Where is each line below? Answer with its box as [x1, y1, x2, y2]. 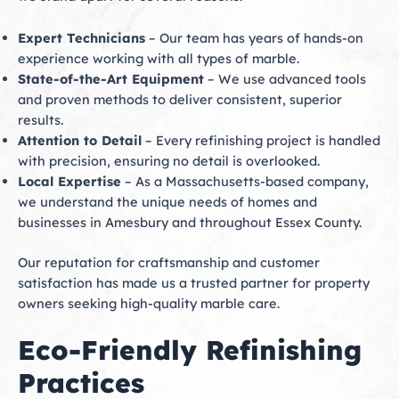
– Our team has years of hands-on [145, 28, 363, 46]
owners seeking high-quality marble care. [18, 294, 280, 312]
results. [18, 110, 63, 128]
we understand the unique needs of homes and [18, 192, 317, 210]
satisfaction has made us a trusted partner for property [18, 273, 370, 291]
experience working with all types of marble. [18, 49, 299, 67]
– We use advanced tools [204, 69, 366, 87]
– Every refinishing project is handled [142, 131, 380, 149]
